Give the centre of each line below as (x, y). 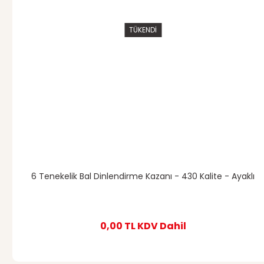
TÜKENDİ (143, 29)
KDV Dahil (161, 226)
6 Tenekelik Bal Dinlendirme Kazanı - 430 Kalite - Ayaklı (143, 176)
